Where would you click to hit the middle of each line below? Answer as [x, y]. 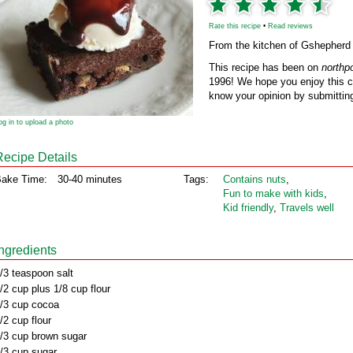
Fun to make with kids [273, 193]
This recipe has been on [265, 67]
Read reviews [290, 26]
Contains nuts [255, 179]
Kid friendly [248, 208]
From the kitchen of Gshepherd [280, 45]
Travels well [307, 208]
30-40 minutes [90, 179]
